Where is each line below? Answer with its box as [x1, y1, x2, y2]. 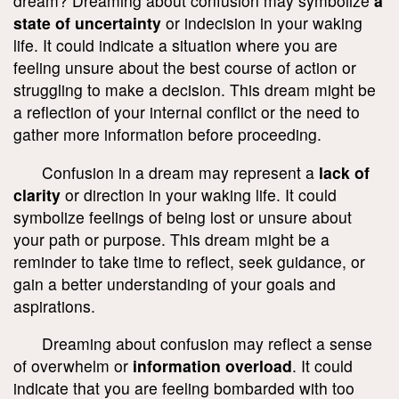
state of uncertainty [13, 11, 161, 34]
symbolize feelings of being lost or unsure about [13, 205, 352, 228]
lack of [319, 160, 370, 183]
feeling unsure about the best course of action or [13, 55, 356, 78]
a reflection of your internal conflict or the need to [13, 100, 360, 123]
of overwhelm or [13, 354, 133, 378]
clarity [13, 183, 61, 206]
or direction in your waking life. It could [61, 183, 337, 206]
